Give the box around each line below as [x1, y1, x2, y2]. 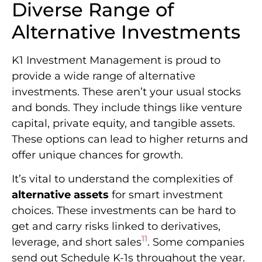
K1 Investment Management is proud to [12, 53, 220, 67]
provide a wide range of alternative [12, 69, 195, 82]
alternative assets [12, 188, 109, 201]
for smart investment [109, 188, 223, 201]
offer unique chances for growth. [12, 148, 183, 161]
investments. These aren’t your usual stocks [12, 85, 241, 98]
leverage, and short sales [12, 235, 142, 249]
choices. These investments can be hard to [12, 204, 236, 217]
